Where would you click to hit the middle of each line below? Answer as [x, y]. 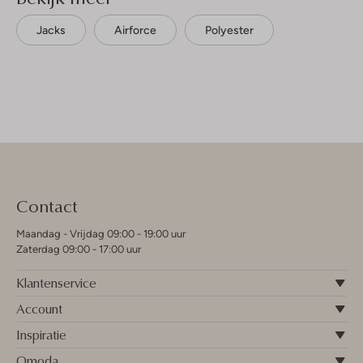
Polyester [229, 30]
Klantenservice [56, 283]
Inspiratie [41, 335]
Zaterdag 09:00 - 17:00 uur [79, 250]
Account [39, 309]
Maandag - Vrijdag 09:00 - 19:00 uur [101, 234]
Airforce [135, 30]
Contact [47, 206]
